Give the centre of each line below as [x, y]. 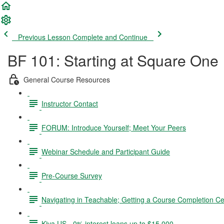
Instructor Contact [70, 103]
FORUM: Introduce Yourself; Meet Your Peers [114, 127]
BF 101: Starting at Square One [113, 60]
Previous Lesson [44, 37]
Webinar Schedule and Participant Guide [106, 151]
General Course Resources [67, 79]
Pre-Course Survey [72, 175]
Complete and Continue [110, 37]
